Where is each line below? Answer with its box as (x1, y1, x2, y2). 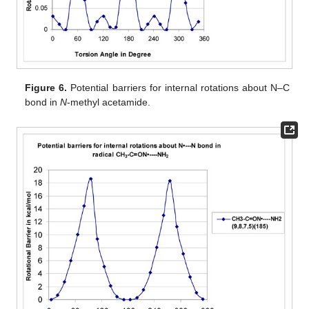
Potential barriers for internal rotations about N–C (67, 82, 290, 94)
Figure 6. (25, 82, 68, 94)
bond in (25, 97, 61, 108)
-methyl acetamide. (67, 97, 151, 108)
